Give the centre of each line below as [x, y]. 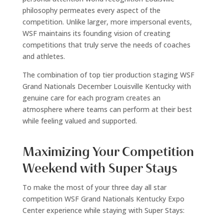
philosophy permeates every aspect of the [91, 10]
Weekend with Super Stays [100, 168]
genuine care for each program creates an [91, 97]
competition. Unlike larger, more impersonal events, [107, 21]
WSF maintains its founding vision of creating [96, 33]
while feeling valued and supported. [79, 120]
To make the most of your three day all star [94, 187]
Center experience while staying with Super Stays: [103, 210]
